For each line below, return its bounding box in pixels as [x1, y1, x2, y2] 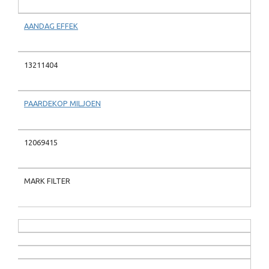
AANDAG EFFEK [24, 22, 78, 31]
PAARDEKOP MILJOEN [24, 99, 101, 108]
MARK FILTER [24, 177, 70, 186]
